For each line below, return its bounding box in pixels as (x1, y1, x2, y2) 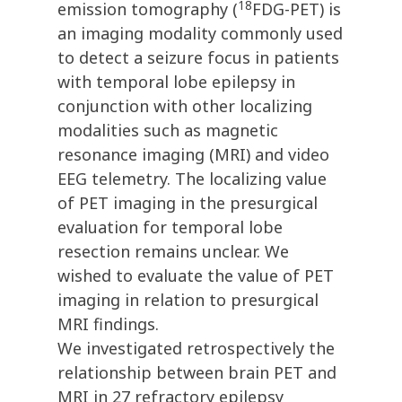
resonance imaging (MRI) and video (57, 144, 329, 166)
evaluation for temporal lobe (57, 216, 283, 239)
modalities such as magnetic (57, 119, 278, 142)
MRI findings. (57, 313, 159, 336)
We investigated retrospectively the (57, 337, 335, 360)
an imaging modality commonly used (57, 22, 343, 45)
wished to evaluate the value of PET (57, 265, 334, 287)
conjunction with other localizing (57, 95, 312, 118)
